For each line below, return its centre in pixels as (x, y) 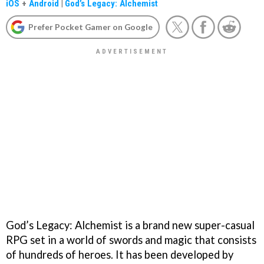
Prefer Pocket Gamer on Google (90, 27)
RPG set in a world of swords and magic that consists (131, 240)
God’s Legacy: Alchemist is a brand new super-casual (130, 225)
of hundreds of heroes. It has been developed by (120, 254)
